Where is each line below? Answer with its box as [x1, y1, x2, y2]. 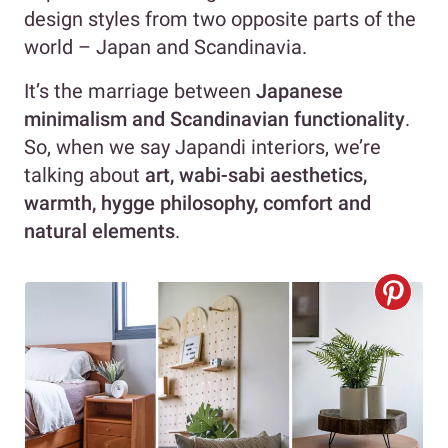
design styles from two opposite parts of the [24, 6, 416, 31]
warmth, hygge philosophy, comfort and [24, 190, 371, 215]
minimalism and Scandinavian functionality [24, 106, 405, 131]
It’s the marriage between [24, 78, 256, 103]
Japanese [256, 78, 343, 103]
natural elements [24, 218, 175, 243]
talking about [24, 162, 145, 187]
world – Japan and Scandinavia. [24, 34, 307, 59]
